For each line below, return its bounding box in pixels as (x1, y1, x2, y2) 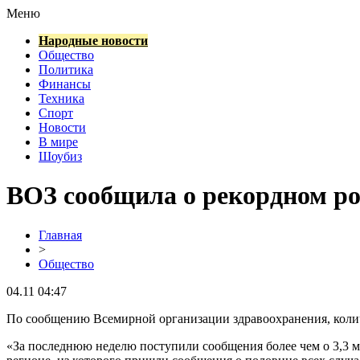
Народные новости (39, 34, 148, 47)
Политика (39, 63, 93, 76)
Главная (39, 227, 82, 242)
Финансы (39, 77, 91, 91)
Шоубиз (39, 149, 82, 163)
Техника (39, 92, 84, 105)
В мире (39, 135, 78, 149)
